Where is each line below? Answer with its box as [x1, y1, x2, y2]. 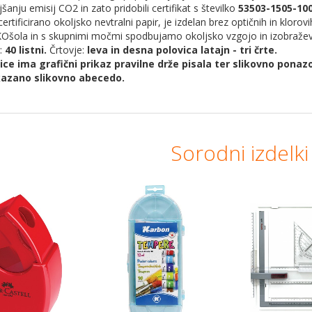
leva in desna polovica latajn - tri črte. [87, 43, 277, 56]
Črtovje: [47, 43, 87, 56]
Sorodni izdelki [171, 139, 309, 167]
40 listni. [5, 43, 47, 56]
